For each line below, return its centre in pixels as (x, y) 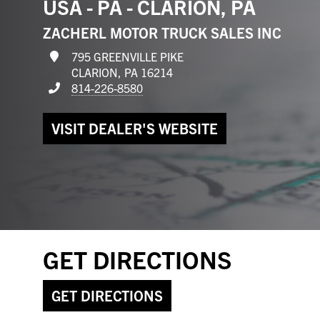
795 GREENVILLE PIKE (127, 56)
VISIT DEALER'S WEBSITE (135, 128)
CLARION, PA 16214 (122, 72)
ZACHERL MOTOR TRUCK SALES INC (162, 32)
